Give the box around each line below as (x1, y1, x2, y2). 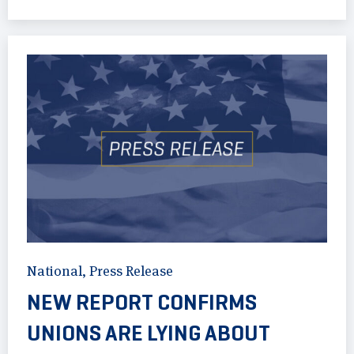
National (27, 262, 82, 279)
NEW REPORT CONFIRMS (27, 288, 257, 316)
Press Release (89, 262, 173, 279)
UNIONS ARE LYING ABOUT (27, 318, 270, 347)
